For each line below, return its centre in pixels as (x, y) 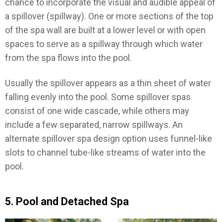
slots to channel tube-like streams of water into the (105, 152)
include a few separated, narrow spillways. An (94, 124)
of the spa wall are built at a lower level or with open (105, 30)
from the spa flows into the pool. (68, 58)
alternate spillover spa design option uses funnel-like (109, 138)
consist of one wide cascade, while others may (97, 111)
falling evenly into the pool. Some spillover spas (98, 97)
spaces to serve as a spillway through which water (104, 44)
